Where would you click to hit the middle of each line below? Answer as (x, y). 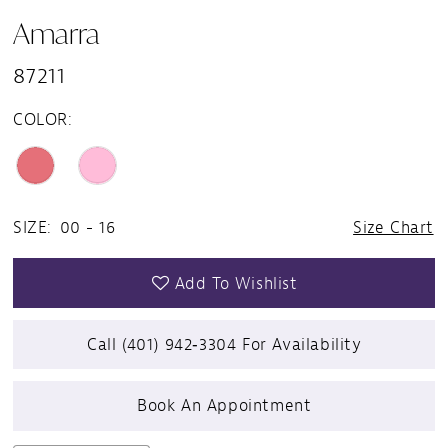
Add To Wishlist (236, 283)
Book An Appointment (224, 406)
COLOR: (43, 119)
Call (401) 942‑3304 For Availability (224, 345)
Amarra (57, 32)
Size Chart (393, 228)
